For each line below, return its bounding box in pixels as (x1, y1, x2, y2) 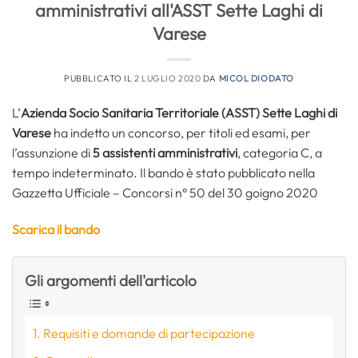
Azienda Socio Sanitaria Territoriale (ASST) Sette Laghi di (21, 105, 337, 121)
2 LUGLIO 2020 (134, 73, 201, 85)
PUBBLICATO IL (64, 73, 135, 85)
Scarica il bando (12, 221, 100, 237)
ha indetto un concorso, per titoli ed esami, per (51, 125, 311, 141)
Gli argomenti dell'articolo (25, 270, 197, 290)
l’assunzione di (12, 145, 93, 161)
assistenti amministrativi (102, 145, 237, 161)
